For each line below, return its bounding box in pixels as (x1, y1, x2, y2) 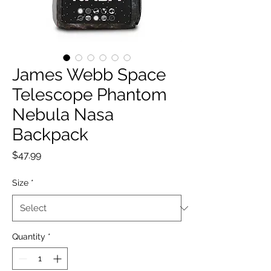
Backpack (12, 125, 88, 145)
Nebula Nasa (12, 105, 114, 125)
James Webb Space (12, 65, 166, 85)
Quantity (12, 232, 45, 241)
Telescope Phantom (12, 85, 167, 105)
